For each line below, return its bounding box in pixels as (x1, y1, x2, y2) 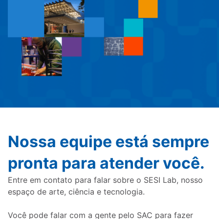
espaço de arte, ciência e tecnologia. (8, 186, 145, 197)
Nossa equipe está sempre (8, 131, 209, 151)
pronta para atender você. (8, 153, 205, 173)
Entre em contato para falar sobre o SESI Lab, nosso (8, 175, 203, 185)
